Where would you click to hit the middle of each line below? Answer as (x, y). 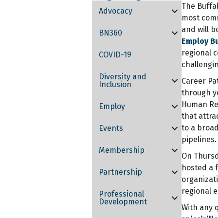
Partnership (121, 172)
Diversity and (123, 76)
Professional (122, 194)
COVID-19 (115, 54)
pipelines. (199, 139)
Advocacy (116, 11)
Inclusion (115, 84)
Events (111, 128)
